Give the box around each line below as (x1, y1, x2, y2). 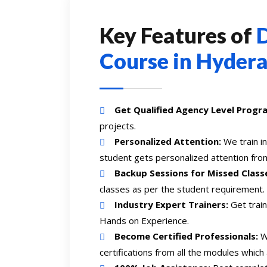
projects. (100, 120, 136, 132)
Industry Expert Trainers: (114, 198, 228, 210)
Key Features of (100, 22, 256, 48)
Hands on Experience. (100, 215, 189, 226)
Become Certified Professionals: (114, 230, 258, 242)
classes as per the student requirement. (100, 183, 265, 195)
